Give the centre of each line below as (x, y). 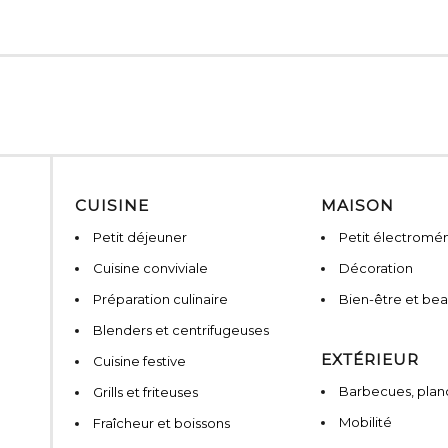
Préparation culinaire (160, 299)
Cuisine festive (139, 361)
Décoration (376, 268)
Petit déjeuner (140, 237)
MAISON (357, 206)
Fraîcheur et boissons (161, 423)
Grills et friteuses (145, 392)
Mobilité (365, 422)
